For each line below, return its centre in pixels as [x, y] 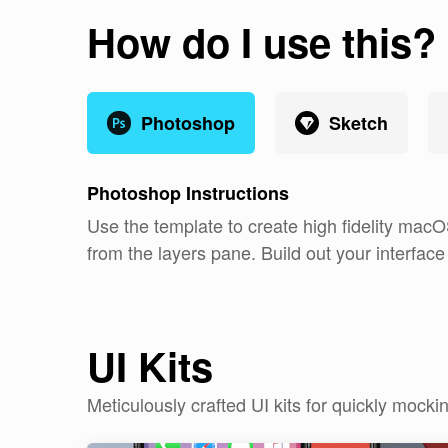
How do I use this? [261, 41]
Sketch [358, 123]
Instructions [235, 193]
